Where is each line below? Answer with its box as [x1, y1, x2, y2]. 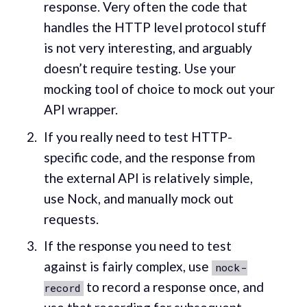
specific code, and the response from [43, 149, 255, 165]
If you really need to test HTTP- [43, 128, 232, 145]
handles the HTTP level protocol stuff [43, 19, 267, 36]
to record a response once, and [83, 279, 264, 295]
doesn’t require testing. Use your [43, 60, 236, 77]
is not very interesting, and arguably [43, 40, 252, 56]
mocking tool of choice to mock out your [43, 81, 275, 97]
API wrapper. [43, 101, 118, 118]
